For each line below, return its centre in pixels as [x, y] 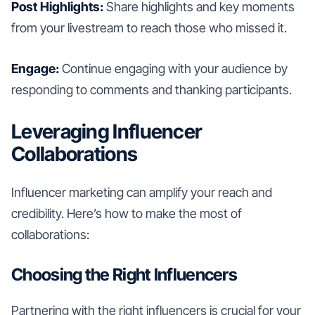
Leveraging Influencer [107, 131]
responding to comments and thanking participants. [152, 89]
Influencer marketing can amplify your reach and [142, 192]
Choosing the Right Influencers [124, 274]
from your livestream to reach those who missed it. [149, 27]
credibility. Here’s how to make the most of [127, 213]
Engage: [35, 68]
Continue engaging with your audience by [173, 68]
